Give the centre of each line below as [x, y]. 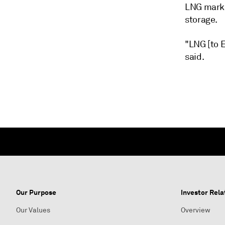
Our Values [33, 210]
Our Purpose [36, 192]
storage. [201, 20]
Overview [196, 210]
